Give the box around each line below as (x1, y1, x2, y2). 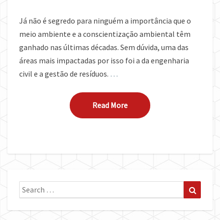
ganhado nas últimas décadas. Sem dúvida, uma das (19, 42, 189, 53)
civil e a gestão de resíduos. (19, 69, 110, 79)
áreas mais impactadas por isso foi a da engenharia (19, 55, 189, 66)
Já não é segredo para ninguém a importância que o (19, 16, 191, 26)
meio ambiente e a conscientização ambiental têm (19, 29, 191, 39)
